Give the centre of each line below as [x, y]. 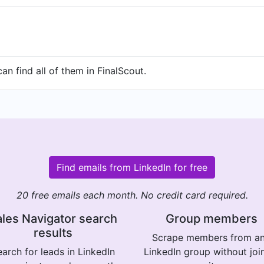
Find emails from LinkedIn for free [132, 167]
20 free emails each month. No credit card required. [132, 195]
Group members [211, 219]
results [53, 233]
